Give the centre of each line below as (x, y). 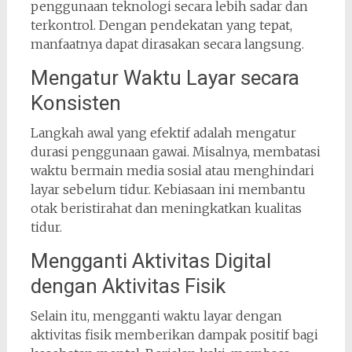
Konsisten (75, 103)
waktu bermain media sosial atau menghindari (172, 170)
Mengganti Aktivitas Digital (150, 261)
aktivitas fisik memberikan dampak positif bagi (174, 335)
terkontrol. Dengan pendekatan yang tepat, (161, 25)
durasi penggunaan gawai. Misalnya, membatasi (175, 152)
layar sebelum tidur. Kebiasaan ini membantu (168, 189)
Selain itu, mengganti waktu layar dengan (156, 316)
